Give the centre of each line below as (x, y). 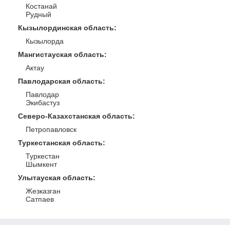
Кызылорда (45, 41)
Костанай (41, 6)
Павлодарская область (60, 81)
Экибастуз (43, 103)
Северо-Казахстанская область (75, 116)
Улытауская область (55, 178)
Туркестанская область (60, 143)
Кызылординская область (66, 28)
